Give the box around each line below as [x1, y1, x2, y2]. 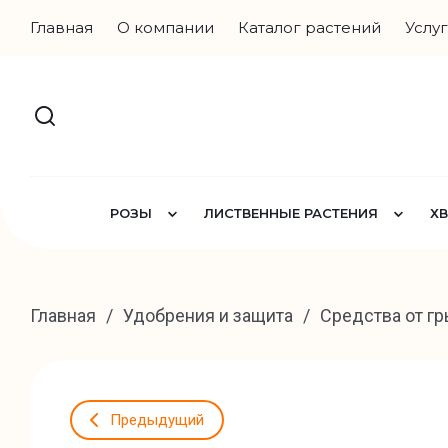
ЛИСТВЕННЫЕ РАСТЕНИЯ [204, 205, 378, 221]
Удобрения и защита [123, 305, 293, 326]
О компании [117, 18, 214, 37]
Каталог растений [238, 18, 381, 37]
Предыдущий [110, 411, 204, 429]
